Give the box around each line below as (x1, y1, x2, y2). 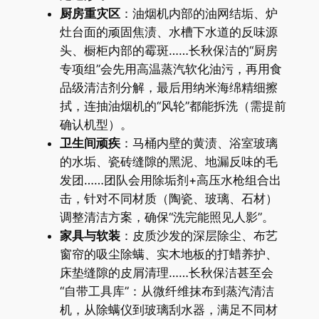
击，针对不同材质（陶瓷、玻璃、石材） (59, 192, 278, 206)
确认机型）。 (59, 117, 132, 132)
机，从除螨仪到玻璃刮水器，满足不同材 (59, 303, 278, 318)
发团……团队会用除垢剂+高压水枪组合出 (59, 173, 281, 188)
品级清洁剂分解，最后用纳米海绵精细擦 (59, 80, 278, 95)
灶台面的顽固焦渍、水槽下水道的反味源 (59, 25, 278, 40)
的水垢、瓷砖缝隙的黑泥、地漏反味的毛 (59, 155, 278, 169)
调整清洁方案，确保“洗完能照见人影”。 (59, 210, 274, 225)
